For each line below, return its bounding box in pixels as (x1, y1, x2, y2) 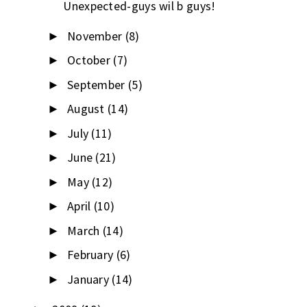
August (66, 101, 108, 117)
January (66, 271, 112, 287)
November (66, 27, 125, 44)
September (66, 76, 128, 93)
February (66, 247, 116, 263)
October (66, 52, 114, 69)
